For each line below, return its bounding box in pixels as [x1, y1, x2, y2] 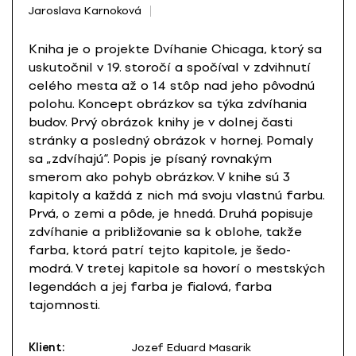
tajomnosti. [29, 297, 100, 313]
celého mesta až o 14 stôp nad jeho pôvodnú [29, 78, 315, 94]
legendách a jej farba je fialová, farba [29, 279, 272, 295]
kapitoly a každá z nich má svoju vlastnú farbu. [29, 188, 324, 203]
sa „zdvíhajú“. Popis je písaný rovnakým [29, 151, 272, 167]
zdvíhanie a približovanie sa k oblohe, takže [29, 224, 302, 240]
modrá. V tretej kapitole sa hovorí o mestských [29, 261, 325, 277]
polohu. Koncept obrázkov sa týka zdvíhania [29, 96, 307, 112]
